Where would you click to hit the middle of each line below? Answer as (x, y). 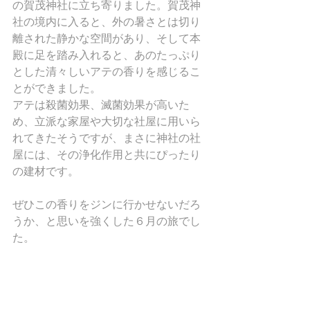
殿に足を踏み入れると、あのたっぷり (107, 55)
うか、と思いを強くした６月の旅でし (107, 221)
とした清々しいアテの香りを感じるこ (107, 71)
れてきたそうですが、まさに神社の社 (107, 138)
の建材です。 (46, 171)
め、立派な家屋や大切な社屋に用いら (107, 121)
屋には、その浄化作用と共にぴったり (107, 154)
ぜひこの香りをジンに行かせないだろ (107, 204)
